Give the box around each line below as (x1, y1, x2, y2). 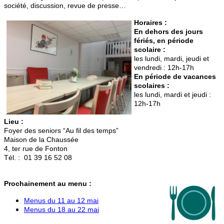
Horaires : (134, 18, 167, 26)
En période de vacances (134, 72, 216, 80)
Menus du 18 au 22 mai (24, 205, 99, 213)
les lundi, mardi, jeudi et (134, 54, 209, 62)
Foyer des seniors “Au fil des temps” (4, 126, 118, 134)
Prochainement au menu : (4, 179, 91, 187)
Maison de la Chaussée (4, 135, 78, 143)
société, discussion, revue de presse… (4, 1, 126, 9)
